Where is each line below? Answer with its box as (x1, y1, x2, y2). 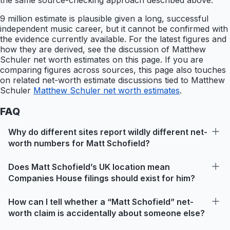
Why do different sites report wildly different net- (8, 126, 207, 137)
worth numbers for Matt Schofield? (8, 138, 150, 148)
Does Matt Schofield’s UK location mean (8, 161, 170, 172)
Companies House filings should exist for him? (8, 172, 195, 183)
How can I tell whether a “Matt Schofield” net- (8, 196, 194, 207)
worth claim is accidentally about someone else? (8, 207, 205, 218)
